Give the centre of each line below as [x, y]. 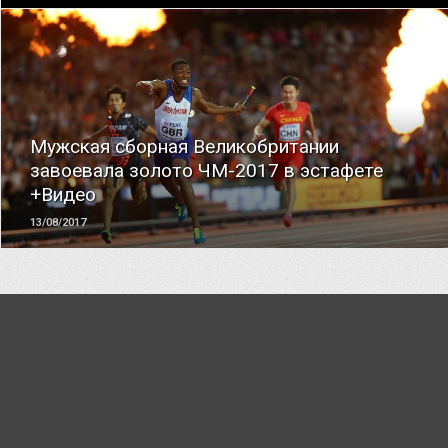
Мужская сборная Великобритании [185, 146]
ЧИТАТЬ [226, 103]
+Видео [63, 194]
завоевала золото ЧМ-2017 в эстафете [207, 170]
